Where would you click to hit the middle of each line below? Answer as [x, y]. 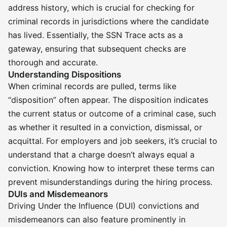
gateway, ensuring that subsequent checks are [97, 49]
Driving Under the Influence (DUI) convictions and [104, 206]
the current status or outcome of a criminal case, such [112, 113]
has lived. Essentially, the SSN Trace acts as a [96, 35]
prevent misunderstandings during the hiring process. [110, 182]
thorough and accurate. [53, 62]
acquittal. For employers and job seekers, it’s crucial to [113, 141]
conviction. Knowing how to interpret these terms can [111, 168]
